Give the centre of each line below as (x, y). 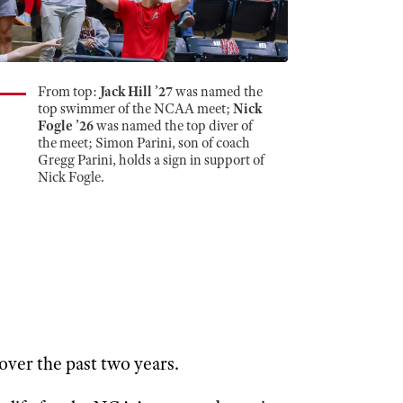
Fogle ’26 (65, 126)
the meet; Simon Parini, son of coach (143, 143)
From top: (68, 92)
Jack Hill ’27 (136, 92)
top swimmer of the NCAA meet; (135, 109)
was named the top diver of (173, 126)
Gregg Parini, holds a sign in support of (151, 161)
